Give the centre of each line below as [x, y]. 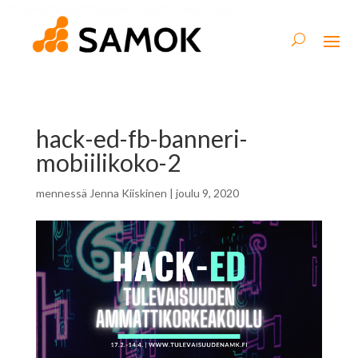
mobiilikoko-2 [108, 162]
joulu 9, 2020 [207, 193]
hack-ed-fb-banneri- [141, 138]
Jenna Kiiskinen [128, 193]
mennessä [62, 193]
